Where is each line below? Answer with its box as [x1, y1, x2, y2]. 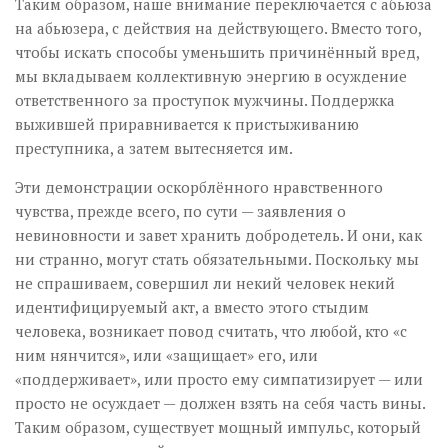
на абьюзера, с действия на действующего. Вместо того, [15, 17, 421, 38]
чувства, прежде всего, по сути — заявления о [15, 200, 346, 221]
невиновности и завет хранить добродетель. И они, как [15, 224, 422, 245]
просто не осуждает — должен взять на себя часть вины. [15, 392, 425, 413]
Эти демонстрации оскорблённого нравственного [15, 176, 383, 197]
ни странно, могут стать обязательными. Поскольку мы [15, 248, 419, 269]
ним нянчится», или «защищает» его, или [15, 344, 318, 365]
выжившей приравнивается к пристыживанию [15, 113, 359, 134]
